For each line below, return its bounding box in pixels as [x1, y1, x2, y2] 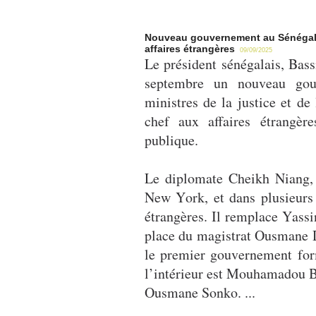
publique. [144, 130, 203, 150]
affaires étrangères [144, 43, 238, 54]
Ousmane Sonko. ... [144, 283, 260, 302]
